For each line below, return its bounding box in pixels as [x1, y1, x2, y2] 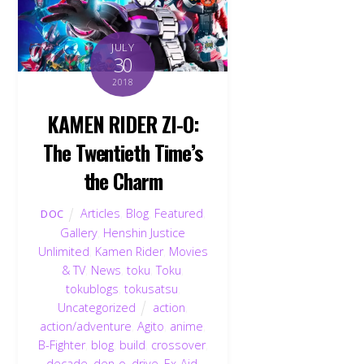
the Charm [83, 165, 163, 197]
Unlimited [37, 243, 89, 259]
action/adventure [40, 318, 132, 334]
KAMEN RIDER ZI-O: [46, 108, 200, 140]
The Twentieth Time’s [42, 136, 204, 168]
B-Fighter [37, 336, 85, 353]
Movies [168, 243, 208, 259]
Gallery [60, 224, 98, 240]
